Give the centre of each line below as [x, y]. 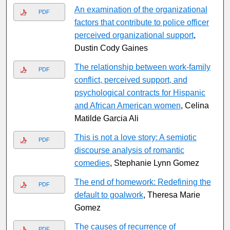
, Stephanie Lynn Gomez [154, 163]
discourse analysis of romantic [129, 150]
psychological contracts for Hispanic [140, 93]
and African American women [127, 106]
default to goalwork [109, 195]
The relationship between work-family [142, 67]
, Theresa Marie [171, 195]
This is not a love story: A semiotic [135, 138]
